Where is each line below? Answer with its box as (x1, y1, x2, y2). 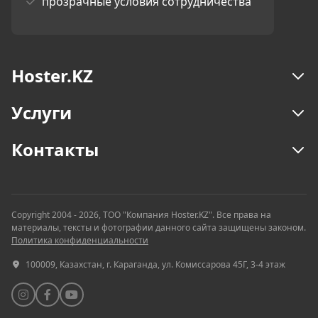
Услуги (11, 101, 72, 124)
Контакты (11, 138, 99, 161)
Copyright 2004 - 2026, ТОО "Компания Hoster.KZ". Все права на (11, 209, 271, 221)
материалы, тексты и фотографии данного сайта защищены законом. (11, 221, 306, 234)
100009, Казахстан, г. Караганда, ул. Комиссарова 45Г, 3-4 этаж (23, 258, 285, 270)
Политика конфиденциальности (11, 234, 148, 246)
